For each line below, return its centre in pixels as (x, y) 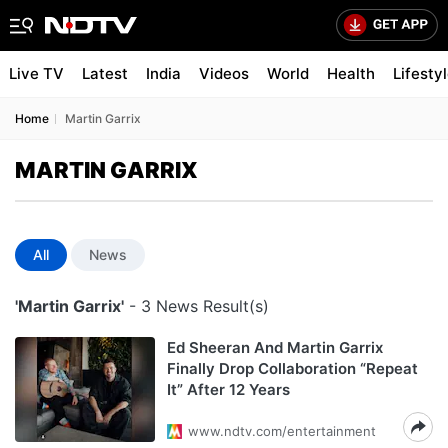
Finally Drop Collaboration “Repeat (292, 368)
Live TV (36, 73)
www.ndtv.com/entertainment (282, 431)
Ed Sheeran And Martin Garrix (275, 347)
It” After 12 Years (228, 389)
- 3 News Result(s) (196, 306)
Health (351, 73)
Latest (105, 73)
